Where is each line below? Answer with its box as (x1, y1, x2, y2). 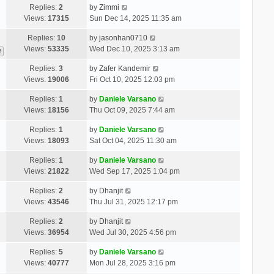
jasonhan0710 (98, 33, 147, 42)
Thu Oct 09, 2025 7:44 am (89, 105, 175, 114)
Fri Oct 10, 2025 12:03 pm (89, 75, 175, 84)
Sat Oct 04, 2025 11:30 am (89, 136, 177, 145)
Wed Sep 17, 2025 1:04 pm (89, 166, 180, 176)
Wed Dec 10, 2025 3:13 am (89, 44, 180, 53)
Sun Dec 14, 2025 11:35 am (89, 13, 182, 23)
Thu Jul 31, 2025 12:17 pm (89, 197, 178, 206)
